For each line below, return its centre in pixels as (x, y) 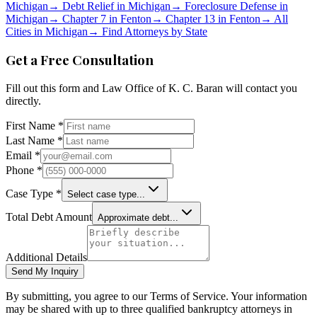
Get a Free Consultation (80, 60)
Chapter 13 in (196, 18)
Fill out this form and (54, 88)
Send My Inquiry (45, 272)
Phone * (24, 171)
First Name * (35, 126)
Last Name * (34, 141)
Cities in (25, 31)
